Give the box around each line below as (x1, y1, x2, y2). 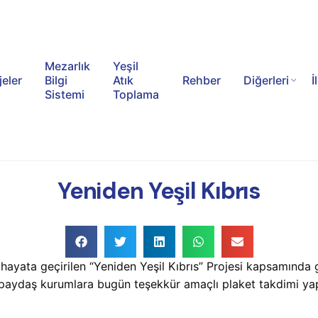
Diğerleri (243, 72, 289, 87)
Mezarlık (45, 58, 91, 73)
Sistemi (45, 87, 85, 102)
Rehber (182, 72, 221, 87)
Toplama (113, 87, 160, 102)
